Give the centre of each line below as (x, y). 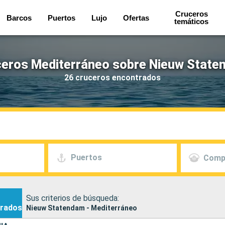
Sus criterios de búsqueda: (73, 198)
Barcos (19, 18)
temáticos (192, 21)
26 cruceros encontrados (113, 77)
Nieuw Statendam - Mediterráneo (82, 208)
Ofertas (136, 18)
